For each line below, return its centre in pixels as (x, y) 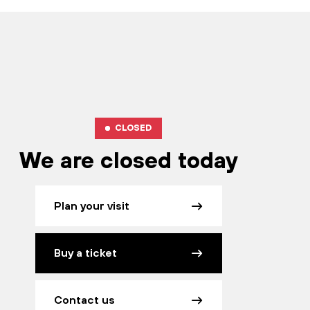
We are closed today (128, 162)
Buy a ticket (85, 253)
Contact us (84, 301)
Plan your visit (91, 206)
